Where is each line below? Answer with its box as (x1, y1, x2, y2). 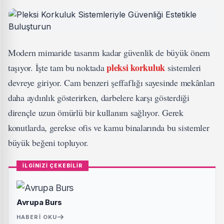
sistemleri (165, 61, 201, 73)
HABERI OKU (16, 213, 57, 220)
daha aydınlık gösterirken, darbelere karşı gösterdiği (8, 91, 189, 103)
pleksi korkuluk (106, 61, 165, 74)
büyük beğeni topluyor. (8, 136, 89, 148)
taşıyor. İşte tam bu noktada (8, 61, 107, 73)
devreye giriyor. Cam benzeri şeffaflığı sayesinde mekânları (8, 76, 215, 88)
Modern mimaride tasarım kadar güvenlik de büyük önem (8, 46, 210, 58)
